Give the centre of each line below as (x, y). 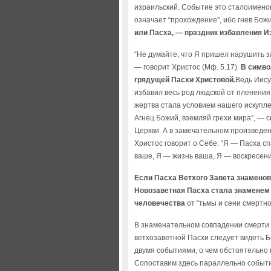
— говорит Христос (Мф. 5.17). (188, 67)
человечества (160, 203)
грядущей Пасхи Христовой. (185, 80)
